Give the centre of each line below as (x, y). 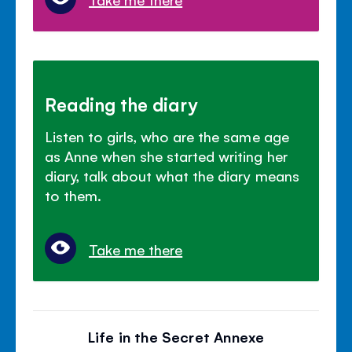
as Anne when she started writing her (166, 155)
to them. (73, 194)
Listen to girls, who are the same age (167, 136)
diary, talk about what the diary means (172, 175)
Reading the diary (122, 103)
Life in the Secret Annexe (176, 337)
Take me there (136, 249)
